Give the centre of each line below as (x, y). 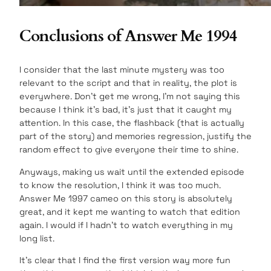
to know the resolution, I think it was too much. (120, 185)
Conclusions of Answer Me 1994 (128, 36)
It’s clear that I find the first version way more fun (125, 260)
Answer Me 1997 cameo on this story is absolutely (126, 198)
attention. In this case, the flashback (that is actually (132, 123)
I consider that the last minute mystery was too (122, 70)
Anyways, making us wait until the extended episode (132, 171)
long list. (37, 238)
